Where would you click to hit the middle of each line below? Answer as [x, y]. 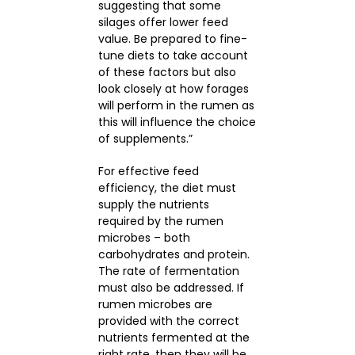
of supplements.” [145, 139]
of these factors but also [167, 73]
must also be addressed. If [171, 288]
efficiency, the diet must [167, 188]
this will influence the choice [177, 122]
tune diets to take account [173, 56]
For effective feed [148, 172]
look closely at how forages [173, 89]
